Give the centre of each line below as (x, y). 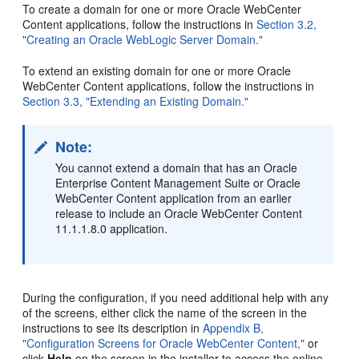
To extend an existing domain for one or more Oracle (157, 70)
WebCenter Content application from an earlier (174, 198)
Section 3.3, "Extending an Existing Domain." (136, 101)
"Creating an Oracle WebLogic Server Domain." (143, 39)
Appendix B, (234, 327)
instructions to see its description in (113, 327)
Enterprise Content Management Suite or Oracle (178, 182)
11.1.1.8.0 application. (112, 228)
